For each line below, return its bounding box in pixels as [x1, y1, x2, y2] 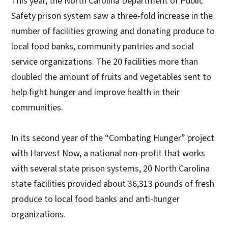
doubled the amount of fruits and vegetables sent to [11, 70, 211, 83]
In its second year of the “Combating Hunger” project [11, 131, 214, 145]
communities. [11, 101, 63, 114]
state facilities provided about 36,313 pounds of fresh [11, 177, 214, 190]
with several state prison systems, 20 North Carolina [11, 162, 210, 175]
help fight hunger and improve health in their [11, 85, 180, 99]
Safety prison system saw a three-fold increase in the [11, 9, 213, 22]
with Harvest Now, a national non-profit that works [11, 147, 205, 160]
